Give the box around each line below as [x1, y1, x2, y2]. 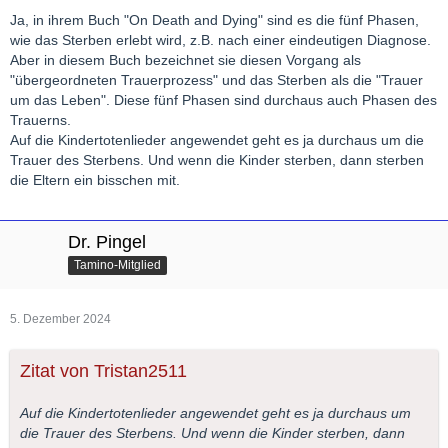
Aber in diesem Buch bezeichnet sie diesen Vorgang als [10, 51, 361, 68]
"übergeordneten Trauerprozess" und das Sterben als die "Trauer [10, 71, 423, 88]
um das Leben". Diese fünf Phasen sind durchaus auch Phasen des [10, 91, 437, 108]
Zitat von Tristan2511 [20, 360, 187, 381]
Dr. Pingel [68, 231, 146, 252]
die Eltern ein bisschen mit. [10, 171, 180, 188]
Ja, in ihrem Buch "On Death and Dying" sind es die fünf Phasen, [10, 11, 419, 28]
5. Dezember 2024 [10, 311, 111, 326]
